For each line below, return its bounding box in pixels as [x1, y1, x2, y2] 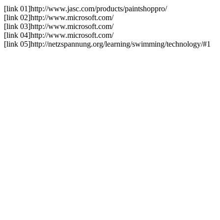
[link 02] [4, 13, 30, 22]
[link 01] [4, 4, 30, 13]
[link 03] [4, 22, 30, 30]
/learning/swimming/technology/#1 [103, 40, 211, 48]
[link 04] [4, 31, 30, 39]
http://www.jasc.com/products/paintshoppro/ [30, 4, 167, 13]
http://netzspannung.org [30, 40, 103, 48]
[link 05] [4, 40, 30, 48]
